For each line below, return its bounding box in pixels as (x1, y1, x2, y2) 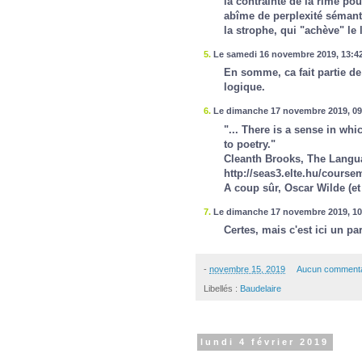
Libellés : (204, 284, 240, 294)
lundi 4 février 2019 (200, 337, 330, 347)
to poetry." (223, 137, 276, 150)
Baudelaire (240, 284, 281, 294)
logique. (223, 81, 265, 94)
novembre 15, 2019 (209, 264, 285, 275)
